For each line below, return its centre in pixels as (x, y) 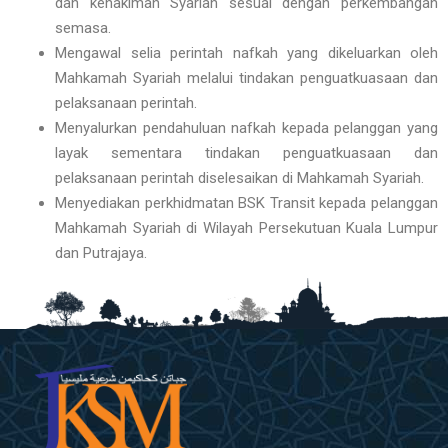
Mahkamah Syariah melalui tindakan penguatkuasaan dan (246, 78)
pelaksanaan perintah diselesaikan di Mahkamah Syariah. (239, 178)
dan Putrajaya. (101, 253)
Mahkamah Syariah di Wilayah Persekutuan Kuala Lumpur (246, 228)
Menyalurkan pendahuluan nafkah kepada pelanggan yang (246, 128)
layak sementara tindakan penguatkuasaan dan (246, 153)
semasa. (83, 28)
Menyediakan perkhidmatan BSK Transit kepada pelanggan (246, 203)
